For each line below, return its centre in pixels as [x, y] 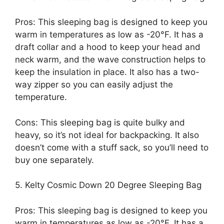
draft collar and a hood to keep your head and [108, 47]
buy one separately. [54, 160]
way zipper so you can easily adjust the [94, 84]
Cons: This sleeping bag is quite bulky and [100, 122]
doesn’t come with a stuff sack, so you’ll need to [112, 147]
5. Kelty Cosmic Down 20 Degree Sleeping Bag [108, 185]
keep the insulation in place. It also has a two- [107, 72]
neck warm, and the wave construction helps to [110, 59]
